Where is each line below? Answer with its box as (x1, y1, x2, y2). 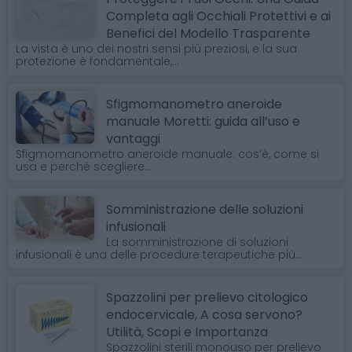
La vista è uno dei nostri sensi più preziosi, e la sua (16, 41, 297, 57)
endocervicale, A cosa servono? (106, 306, 302, 324)
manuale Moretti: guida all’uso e (106, 112, 300, 131)
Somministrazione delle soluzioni (106, 200, 303, 219)
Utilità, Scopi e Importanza (106, 323, 268, 342)
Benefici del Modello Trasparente (106, 24, 310, 43)
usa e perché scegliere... (16, 159, 152, 175)
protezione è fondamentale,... (16, 53, 179, 70)
